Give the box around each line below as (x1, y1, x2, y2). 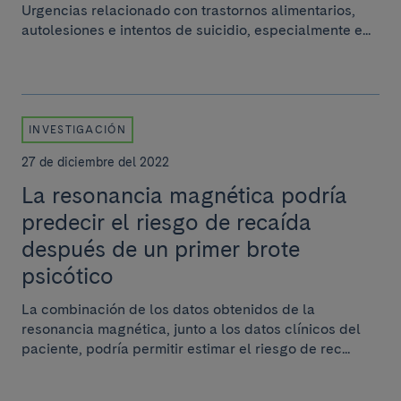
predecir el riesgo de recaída (21, 209, 311, 235)
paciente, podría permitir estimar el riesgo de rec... (21, 340, 350, 357)
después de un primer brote (21, 235, 300, 262)
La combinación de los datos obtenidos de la (21, 301, 315, 318)
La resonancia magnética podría (21, 182, 347, 209)
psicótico (21, 262, 114, 289)
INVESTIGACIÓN (29, 124, 126, 136)
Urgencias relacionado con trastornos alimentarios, (21, 2, 355, 19)
